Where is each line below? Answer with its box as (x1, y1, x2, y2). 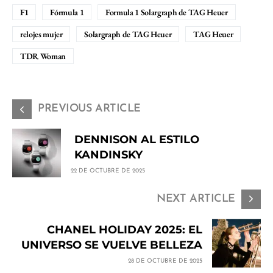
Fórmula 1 (50, 7, 84, 18)
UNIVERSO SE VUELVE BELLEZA (21, 238, 202, 252)
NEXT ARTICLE (157, 193, 235, 205)
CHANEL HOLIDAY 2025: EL (47, 222, 202, 236)
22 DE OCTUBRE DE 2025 (71, 167, 145, 174)
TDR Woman (20, 51, 66, 62)
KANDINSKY (74, 147, 143, 161)
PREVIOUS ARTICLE (38, 103, 141, 115)
